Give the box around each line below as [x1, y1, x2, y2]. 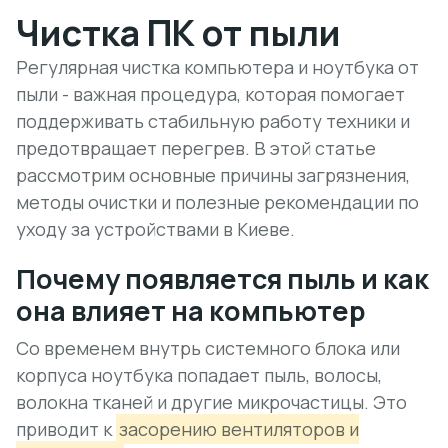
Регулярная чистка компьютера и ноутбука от [16, 55, 419, 79]
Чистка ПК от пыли [16, 8, 341, 57]
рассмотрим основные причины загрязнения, [16, 163, 410, 187]
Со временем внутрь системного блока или [16, 336, 400, 360]
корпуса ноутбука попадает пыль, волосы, [16, 363, 382, 387]
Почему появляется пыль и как [16, 260, 429, 297]
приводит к [16, 417, 116, 441]
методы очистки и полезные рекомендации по [16, 190, 419, 214]
